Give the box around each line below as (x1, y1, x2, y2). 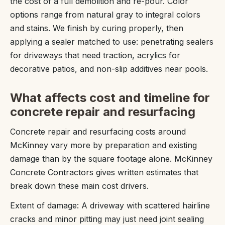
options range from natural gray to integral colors (10, 10, 200, 20)
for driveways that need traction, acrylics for (10, 50, 180, 61)
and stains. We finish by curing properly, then (10, 23, 183, 34)
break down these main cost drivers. (10, 181, 149, 191)
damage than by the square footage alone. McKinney (10, 154, 212, 164)
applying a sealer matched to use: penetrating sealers (10, 37, 213, 47)
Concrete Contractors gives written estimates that (10, 167, 198, 178)
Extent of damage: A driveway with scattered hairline (10, 200, 210, 211)
